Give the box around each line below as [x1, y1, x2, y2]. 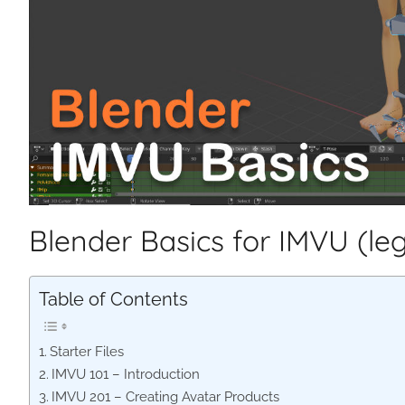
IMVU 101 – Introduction [52, 366, 201, 383]
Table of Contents [39, 288, 188, 311]
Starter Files [50, 344, 125, 361]
